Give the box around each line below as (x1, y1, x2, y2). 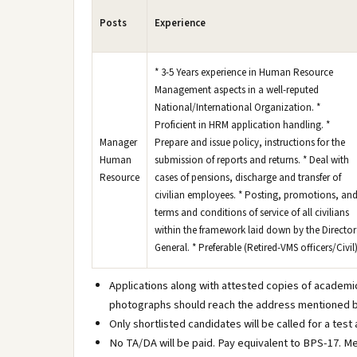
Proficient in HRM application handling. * (155, 118, 330, 132)
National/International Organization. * (155, 100, 320, 115)
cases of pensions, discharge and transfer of (155, 171, 341, 185)
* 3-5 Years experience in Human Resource (155, 65, 333, 80)
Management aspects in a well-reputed (155, 83, 319, 97)
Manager (100, 135, 137, 150)
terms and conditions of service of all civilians (155, 206, 349, 220)
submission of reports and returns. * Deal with (155, 153, 349, 167)
